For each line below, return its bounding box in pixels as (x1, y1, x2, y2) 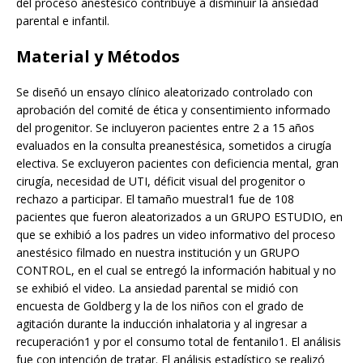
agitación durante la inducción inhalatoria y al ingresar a (16, 316, 307, 332)
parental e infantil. (16, 13, 109, 29)
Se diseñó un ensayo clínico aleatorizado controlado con (16, 84, 313, 100)
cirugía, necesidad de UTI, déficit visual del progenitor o (16, 173, 305, 190)
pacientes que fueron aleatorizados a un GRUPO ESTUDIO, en (16, 209, 343, 225)
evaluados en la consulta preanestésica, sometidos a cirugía (16, 138, 331, 154)
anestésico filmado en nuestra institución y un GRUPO (16, 245, 300, 261)
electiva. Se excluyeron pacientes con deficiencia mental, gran (16, 156, 339, 172)
